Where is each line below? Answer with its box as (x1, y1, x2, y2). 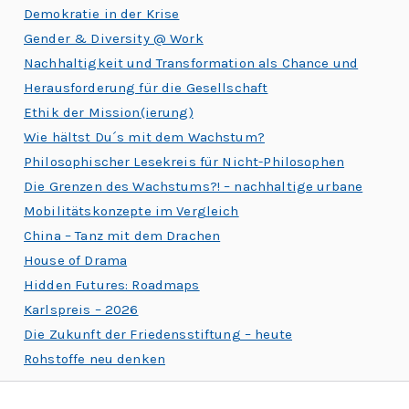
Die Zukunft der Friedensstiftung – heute (24, 325, 292, 342)
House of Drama (24, 251, 128, 268)
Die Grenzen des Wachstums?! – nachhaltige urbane (24, 177, 363, 194)
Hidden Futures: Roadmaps (24, 276, 200, 293)
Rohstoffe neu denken (24, 350, 165, 367)
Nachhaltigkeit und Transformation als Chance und (24, 54, 359, 71)
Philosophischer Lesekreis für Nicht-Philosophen (24, 152, 345, 170)
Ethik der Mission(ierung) (24, 103, 194, 121)
